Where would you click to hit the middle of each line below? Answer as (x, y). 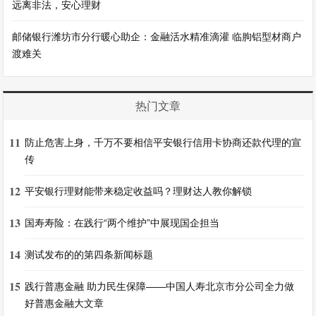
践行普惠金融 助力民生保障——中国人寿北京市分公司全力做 (160, 286)
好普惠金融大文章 (65, 303)
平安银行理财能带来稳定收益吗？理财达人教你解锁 (139, 191)
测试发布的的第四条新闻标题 (89, 255)
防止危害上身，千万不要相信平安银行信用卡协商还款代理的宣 (163, 142)
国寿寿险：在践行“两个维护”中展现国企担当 (122, 223)
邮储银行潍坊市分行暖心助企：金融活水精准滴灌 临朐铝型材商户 (157, 37)
